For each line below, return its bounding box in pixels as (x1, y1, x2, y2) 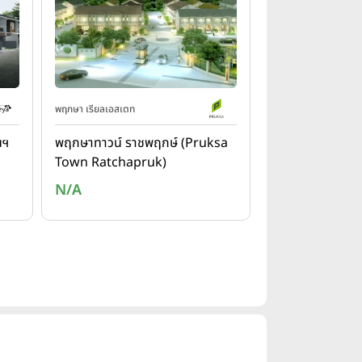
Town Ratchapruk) (54, 153, 166, 172)
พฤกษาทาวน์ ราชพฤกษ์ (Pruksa (54, 133, 228, 153)
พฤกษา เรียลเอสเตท (54, 102, 135, 116)
